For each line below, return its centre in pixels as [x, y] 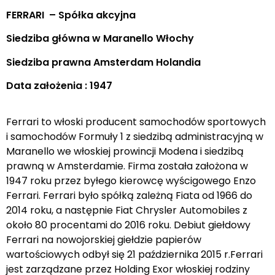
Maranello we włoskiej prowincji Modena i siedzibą [125, 151]
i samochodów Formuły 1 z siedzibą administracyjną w [135, 136]
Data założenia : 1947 [59, 86]
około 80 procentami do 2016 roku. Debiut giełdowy [128, 225]
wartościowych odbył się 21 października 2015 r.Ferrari [134, 254]
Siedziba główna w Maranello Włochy [100, 39]
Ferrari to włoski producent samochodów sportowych [136, 122]
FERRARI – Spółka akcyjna [71, 15]
